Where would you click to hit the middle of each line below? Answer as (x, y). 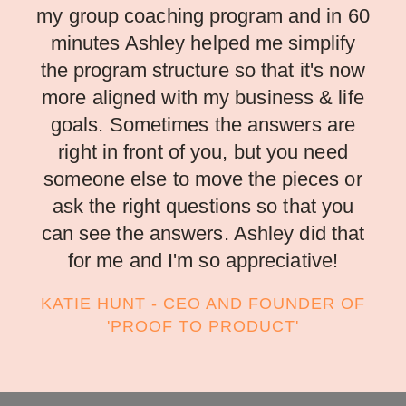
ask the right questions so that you (203, 206)
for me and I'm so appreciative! (203, 260)
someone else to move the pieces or (203, 179)
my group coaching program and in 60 (203, 15)
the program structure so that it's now (203, 70)
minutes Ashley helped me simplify (203, 43)
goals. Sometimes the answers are (203, 124)
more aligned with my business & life (203, 97)
